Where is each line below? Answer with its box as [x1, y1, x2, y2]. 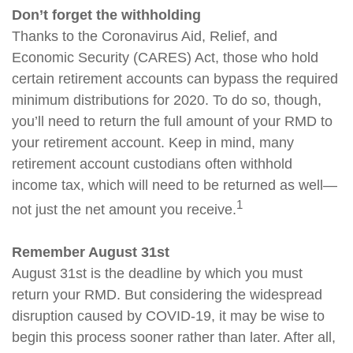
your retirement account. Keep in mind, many [12, 134, 294, 150]
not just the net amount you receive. [12, 201, 236, 217]
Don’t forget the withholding [12, 6, 201, 23]
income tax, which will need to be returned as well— [12, 176, 337, 193]
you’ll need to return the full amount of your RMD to [12, 113, 333, 129]
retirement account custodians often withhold [12, 155, 292, 172]
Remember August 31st [12, 243, 169, 260]
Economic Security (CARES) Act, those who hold [12, 49, 318, 65]
